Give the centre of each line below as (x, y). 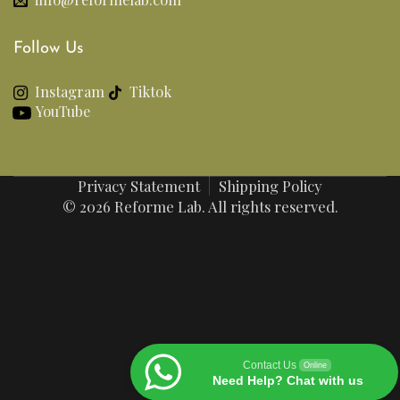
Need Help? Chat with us (288, 380)
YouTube (63, 111)
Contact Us (270, 365)
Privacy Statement (139, 185)
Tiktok (153, 92)
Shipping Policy (271, 185)
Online (315, 365)
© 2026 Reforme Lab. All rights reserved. (200, 206)
